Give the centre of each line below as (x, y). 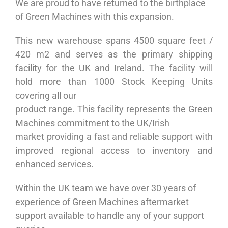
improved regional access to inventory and (114, 150)
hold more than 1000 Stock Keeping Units (114, 81)
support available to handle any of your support (110, 215)
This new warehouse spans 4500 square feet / (114, 40)
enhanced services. (54, 164)
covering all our (46, 95)
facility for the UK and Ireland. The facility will (114, 68)
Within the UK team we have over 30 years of (106, 188)
